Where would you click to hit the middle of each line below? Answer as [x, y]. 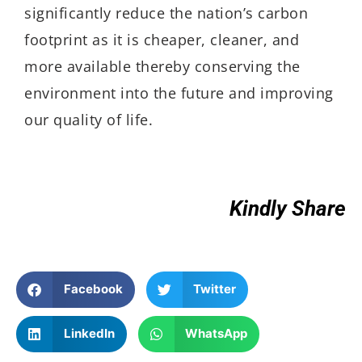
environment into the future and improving [179, 93]
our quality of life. [88, 119]
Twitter [215, 289]
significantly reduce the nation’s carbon [166, 13]
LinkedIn [89, 334]
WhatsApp [216, 334]
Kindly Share [288, 209]
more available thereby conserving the [162, 66]
